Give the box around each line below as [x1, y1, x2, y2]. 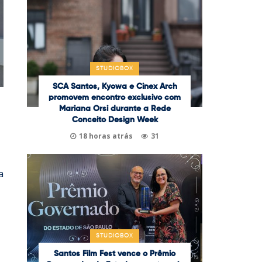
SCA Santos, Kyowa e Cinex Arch [52, 82, 177, 91]
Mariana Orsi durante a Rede [58, 104, 171, 113]
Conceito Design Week [71, 115, 158, 124]
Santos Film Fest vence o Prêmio [54, 250, 175, 258]
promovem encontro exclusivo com [49, 93, 181, 102]
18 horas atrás [79, 130, 133, 141]
